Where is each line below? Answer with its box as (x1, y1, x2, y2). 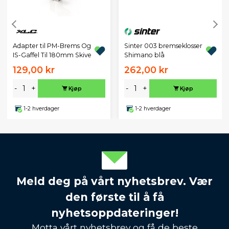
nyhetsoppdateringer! (51, 207, 178, 220)
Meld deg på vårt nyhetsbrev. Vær (16, 175, 213, 188)
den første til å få (65, 191, 164, 204)
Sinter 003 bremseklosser (124, 41, 202, 50)
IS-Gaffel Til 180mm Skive (12, 51, 91, 59)
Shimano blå (124, 51, 165, 59)
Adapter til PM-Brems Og (12, 41, 91, 50)
